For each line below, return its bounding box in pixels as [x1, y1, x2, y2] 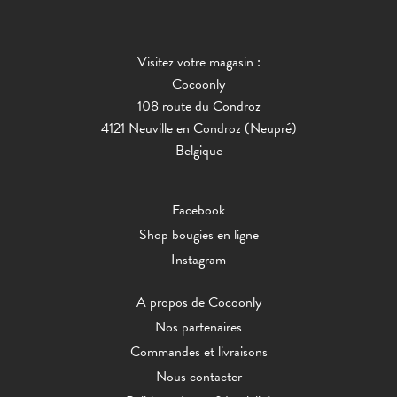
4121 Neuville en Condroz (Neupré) [100, 117, 297, 139]
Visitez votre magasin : [136, 51, 261, 73]
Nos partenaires [155, 315, 242, 338]
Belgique [175, 139, 222, 161]
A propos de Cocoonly [136, 291, 261, 313]
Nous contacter [155, 365, 242, 387]
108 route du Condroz [136, 95, 261, 117]
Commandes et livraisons [129, 340, 268, 362]
